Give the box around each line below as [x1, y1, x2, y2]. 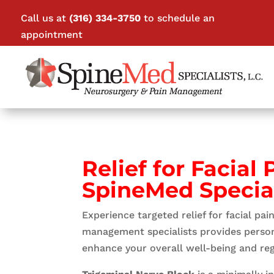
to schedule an [143, 12, 215, 24]
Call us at [20, 12, 69, 24]
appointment [20, 29, 83, 40]
